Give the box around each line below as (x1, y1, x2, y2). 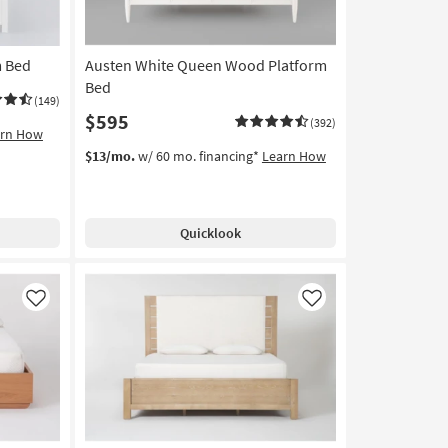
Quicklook (179, 224, 241, 242)
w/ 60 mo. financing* (134, 147, 262, 165)
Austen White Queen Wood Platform (84, 55, 327, 75)
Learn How (261, 147, 326, 165)
